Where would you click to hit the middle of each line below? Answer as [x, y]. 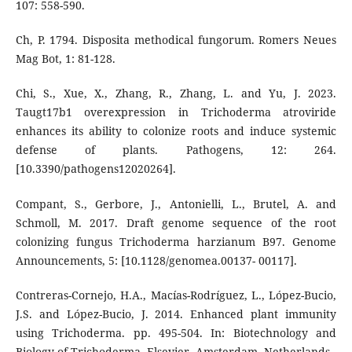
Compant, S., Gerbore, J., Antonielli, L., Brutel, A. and [176, 203]
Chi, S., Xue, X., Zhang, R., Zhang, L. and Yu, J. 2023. [176, 93]
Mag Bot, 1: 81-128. [65, 59]
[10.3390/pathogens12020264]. [95, 169]
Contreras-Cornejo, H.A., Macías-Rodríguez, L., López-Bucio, [176, 295]
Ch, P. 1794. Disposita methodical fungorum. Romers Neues [176, 40]
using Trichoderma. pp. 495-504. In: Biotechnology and [176, 332]
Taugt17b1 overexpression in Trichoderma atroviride [176, 112]
